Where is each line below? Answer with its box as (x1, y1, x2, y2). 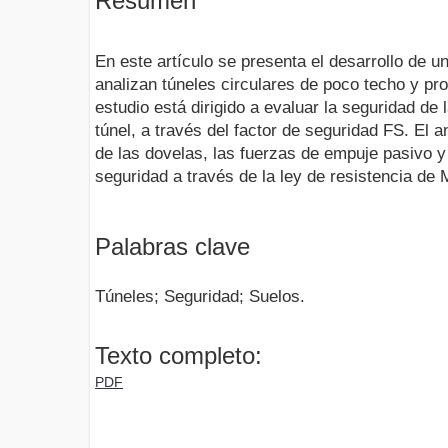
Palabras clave (95, 232, 250, 260)
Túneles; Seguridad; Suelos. (95, 287, 305, 307)
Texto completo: (95, 341, 262, 369)
